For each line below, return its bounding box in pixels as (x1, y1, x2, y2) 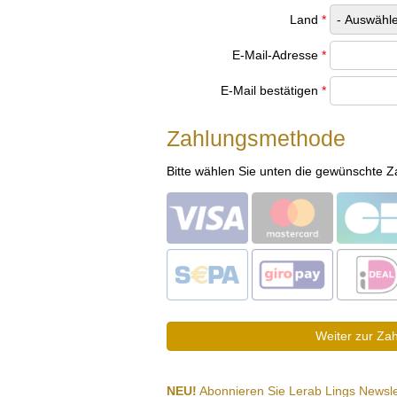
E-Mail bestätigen (220, 83, 318, 98)
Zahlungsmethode (167, 125, 346, 151)
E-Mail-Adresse (231, 48, 318, 63)
